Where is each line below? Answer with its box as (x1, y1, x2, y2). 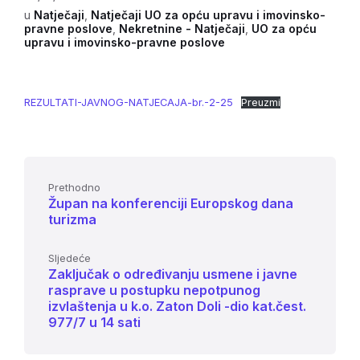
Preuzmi (240, 96, 280, 108)
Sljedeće (48, 252, 91, 264)
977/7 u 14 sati (48, 314, 141, 330)
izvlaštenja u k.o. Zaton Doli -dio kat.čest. (48, 298, 306, 314)
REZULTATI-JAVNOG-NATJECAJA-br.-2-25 (24, 96, 233, 108)
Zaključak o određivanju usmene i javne (48, 266, 297, 282)
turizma (48, 211, 96, 227)
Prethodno (48, 181, 100, 194)
